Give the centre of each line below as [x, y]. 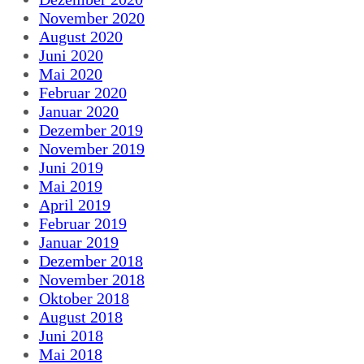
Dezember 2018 [91, 260]
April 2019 [75, 204]
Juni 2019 [71, 167]
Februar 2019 [83, 223]
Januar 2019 [79, 242]
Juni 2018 [71, 335]
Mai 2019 [71, 186]
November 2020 [92, 17]
